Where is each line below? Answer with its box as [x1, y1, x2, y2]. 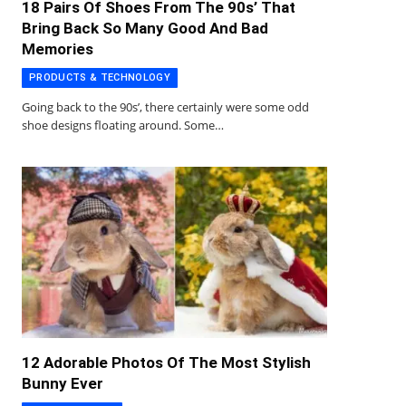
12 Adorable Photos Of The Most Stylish [22, 353, 311, 372]
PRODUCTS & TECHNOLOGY [29, 71, 170, 83]
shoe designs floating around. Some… [22, 116, 224, 133]
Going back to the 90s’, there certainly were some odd [22, 98, 309, 115]
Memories [22, 39, 93, 58]
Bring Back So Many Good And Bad [22, 18, 268, 37]
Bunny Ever [22, 374, 103, 393]
